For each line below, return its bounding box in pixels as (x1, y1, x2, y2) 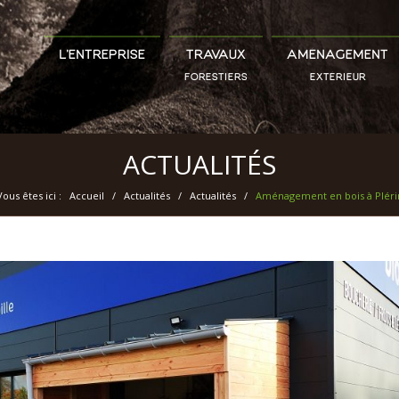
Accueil (69, 189, 104, 202)
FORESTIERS (184, 73, 248, 83)
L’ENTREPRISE (59, 50, 145, 61)
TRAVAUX (186, 50, 246, 61)
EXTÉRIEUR (309, 73, 366, 83)
